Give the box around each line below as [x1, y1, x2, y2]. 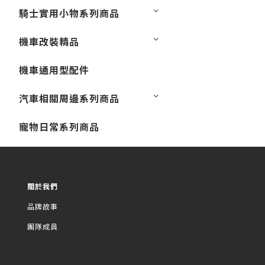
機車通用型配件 [19, 63, 89, 77]
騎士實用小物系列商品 [19, 6, 119, 20]
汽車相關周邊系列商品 [19, 91, 119, 105]
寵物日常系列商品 [19, 119, 99, 134]
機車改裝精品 [19, 34, 79, 49]
